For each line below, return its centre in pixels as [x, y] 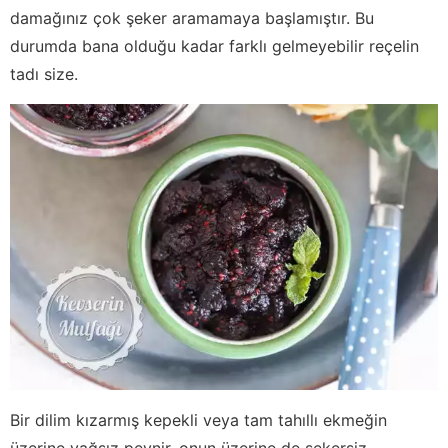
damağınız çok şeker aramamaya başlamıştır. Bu [192, 18]
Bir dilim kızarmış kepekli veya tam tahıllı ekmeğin [198, 419]
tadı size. [44, 74]
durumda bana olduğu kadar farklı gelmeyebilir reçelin [214, 46]
